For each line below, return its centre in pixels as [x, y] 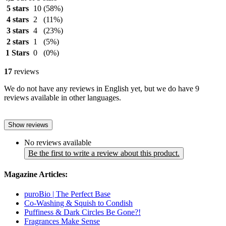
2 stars [17, 41]
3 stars [17, 30]
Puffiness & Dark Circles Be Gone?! [82, 212]
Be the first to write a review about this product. [104, 153]
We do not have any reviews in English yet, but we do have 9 [102, 88]
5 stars [17, 8]
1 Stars [17, 52]
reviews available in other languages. [63, 97]
